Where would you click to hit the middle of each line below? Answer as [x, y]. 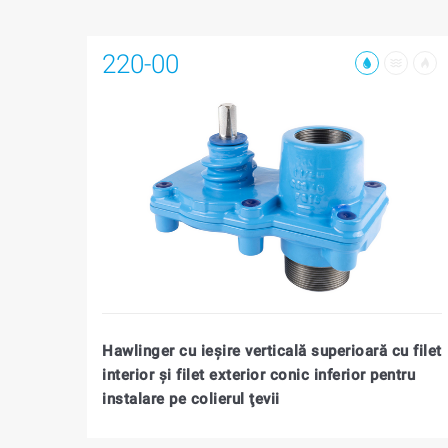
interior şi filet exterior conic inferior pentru [258, 374]
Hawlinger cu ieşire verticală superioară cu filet [272, 350]
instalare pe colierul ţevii [191, 398]
